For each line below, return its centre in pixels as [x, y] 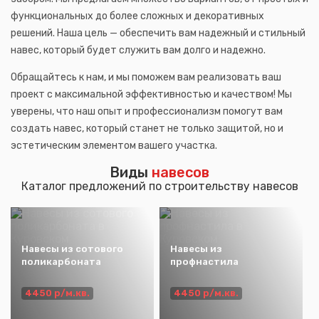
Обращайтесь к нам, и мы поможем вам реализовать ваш [146, 77]
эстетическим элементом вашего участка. [114, 145]
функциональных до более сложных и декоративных [137, 16]
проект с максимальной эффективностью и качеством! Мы [151, 94]
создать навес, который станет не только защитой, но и [147, 128]
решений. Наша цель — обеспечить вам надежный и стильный [158, 33]
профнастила [204, 261]
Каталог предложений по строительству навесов [159, 186]
